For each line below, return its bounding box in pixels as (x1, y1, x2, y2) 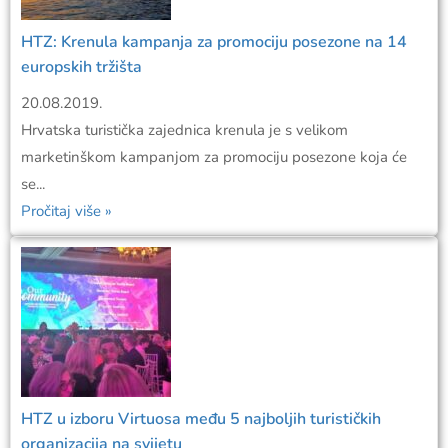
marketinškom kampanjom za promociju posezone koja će (21, 146, 407, 167)
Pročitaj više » (21, 200, 112, 221)
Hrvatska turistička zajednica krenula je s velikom (21, 119, 348, 140)
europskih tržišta (21, 55, 142, 78)
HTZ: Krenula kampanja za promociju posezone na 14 (21, 30, 407, 53)
